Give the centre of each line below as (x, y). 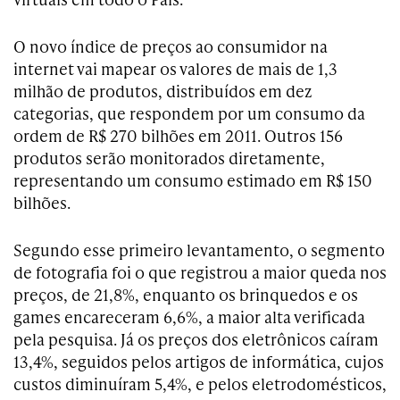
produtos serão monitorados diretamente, (169, 158)
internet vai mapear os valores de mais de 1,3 (175, 68)
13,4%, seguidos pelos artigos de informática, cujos (199, 361)
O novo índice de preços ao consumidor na (171, 46)
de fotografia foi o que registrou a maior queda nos (200, 272)
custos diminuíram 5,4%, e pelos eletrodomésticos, (200, 383)
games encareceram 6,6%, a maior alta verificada (189, 317)
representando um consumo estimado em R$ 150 (193, 180)
